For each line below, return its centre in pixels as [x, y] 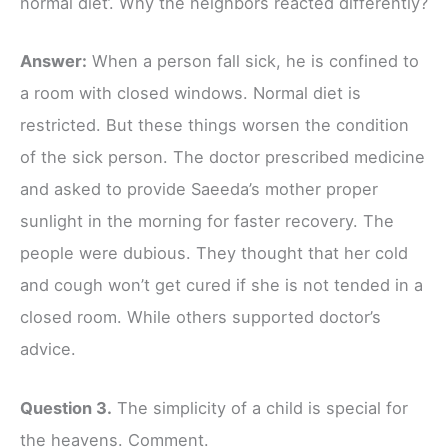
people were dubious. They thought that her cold [214, 253]
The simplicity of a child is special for [260, 407]
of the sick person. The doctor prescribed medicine [222, 157]
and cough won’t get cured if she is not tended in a [221, 285]
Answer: [53, 61]
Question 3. [66, 407]
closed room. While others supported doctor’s [200, 317]
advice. [48, 349]
